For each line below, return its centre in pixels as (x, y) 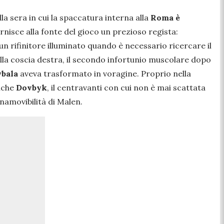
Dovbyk (31, 87)
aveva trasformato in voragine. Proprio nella (105, 73)
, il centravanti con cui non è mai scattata (126, 87)
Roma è (164, 17)
